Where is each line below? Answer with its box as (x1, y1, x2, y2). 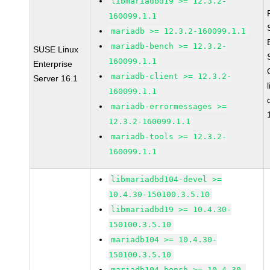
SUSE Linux (33, 45, 79, 54)
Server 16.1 (33, 74, 78, 83)
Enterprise (33, 59, 73, 69)
